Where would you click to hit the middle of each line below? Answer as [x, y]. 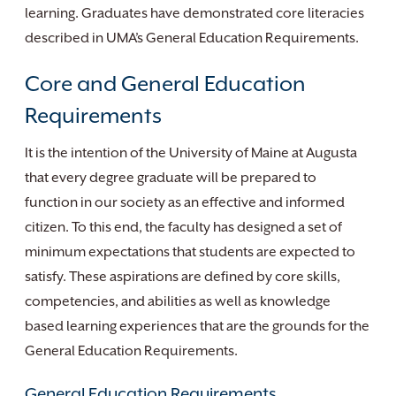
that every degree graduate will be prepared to [171, 178]
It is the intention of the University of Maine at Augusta [191, 153]
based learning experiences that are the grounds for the [197, 326]
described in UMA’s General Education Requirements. [192, 38]
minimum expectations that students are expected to [190, 252]
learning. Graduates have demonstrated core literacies [194, 13]
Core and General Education [165, 84]
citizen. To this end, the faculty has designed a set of [183, 227]
